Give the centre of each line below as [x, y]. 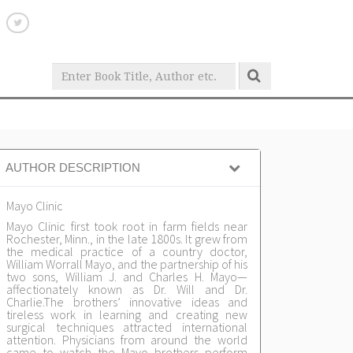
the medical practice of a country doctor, [127, 251]
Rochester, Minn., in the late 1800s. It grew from [127, 239]
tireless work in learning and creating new [127, 314]
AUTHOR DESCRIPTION [73, 167]
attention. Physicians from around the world [127, 340]
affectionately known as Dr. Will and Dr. [127, 289]
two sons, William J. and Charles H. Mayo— [127, 277]
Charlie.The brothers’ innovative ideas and [127, 302]
